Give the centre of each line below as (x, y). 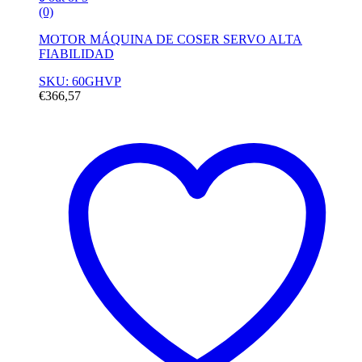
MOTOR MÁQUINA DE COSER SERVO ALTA (170, 39)
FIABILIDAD (76, 53)
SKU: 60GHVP (80, 81)
